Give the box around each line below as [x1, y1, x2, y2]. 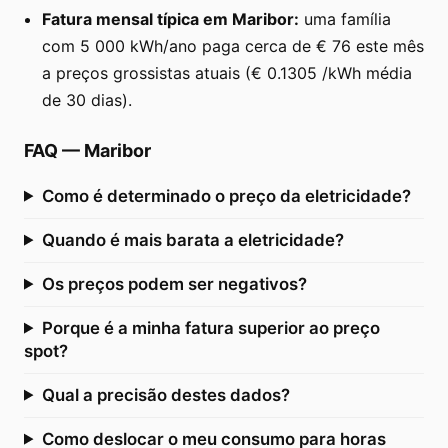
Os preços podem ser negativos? [41, 273, 307, 294]
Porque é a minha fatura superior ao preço [41, 317, 380, 338]
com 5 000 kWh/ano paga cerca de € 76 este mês [42, 35, 424, 56]
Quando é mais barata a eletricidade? [41, 229, 344, 250]
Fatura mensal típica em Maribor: [42, 8, 299, 29]
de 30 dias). [42, 89, 132, 110]
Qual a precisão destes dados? [41, 384, 290, 405]
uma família [299, 8, 391, 29]
